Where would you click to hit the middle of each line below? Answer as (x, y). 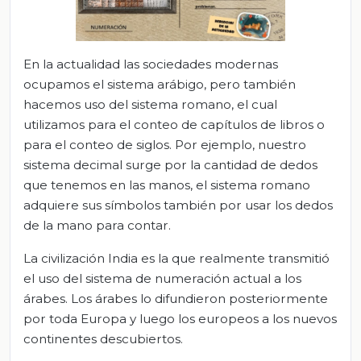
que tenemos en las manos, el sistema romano (167, 185)
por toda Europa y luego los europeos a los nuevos (180, 319)
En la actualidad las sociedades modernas (151, 64)
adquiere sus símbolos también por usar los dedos (178, 205)
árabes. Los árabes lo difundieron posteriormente (176, 299)
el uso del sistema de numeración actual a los (162, 279)
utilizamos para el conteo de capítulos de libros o (174, 125)
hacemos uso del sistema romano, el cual (150, 105)
